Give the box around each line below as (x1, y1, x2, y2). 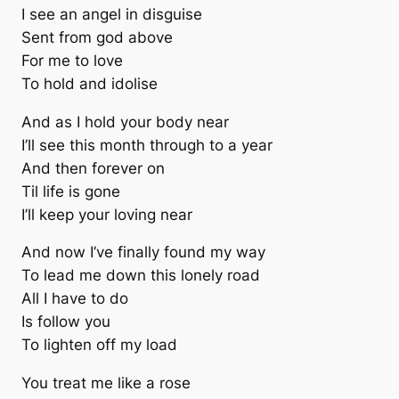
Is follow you (21, 313, 110, 331)
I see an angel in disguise (21, 4, 202, 23)
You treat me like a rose (21, 374, 191, 393)
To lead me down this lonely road (21, 266, 260, 285)
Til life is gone (21, 182, 120, 200)
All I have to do (21, 289, 128, 308)
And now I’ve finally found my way (21, 243, 265, 262)
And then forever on (21, 159, 165, 177)
